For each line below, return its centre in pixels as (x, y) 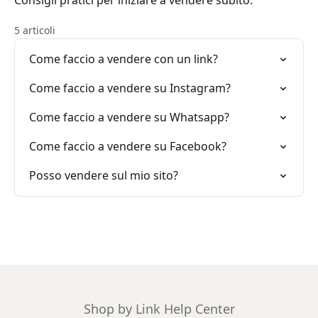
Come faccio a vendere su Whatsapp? (129, 117)
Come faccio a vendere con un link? (124, 59)
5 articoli (35, 30)
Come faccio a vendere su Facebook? (128, 146)
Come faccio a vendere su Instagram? (130, 88)
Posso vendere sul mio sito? (104, 175)
